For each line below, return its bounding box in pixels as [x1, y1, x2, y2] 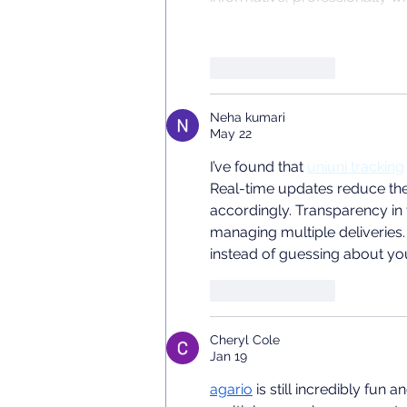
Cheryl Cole [210, 333, 280, 348]
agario [210, 381, 253, 399]
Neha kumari [210, 110, 285, 125]
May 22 [210, 126, 252, 142]
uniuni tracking [307, 158, 404, 176]
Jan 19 [210, 349, 247, 364]
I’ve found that [210, 158, 307, 176]
